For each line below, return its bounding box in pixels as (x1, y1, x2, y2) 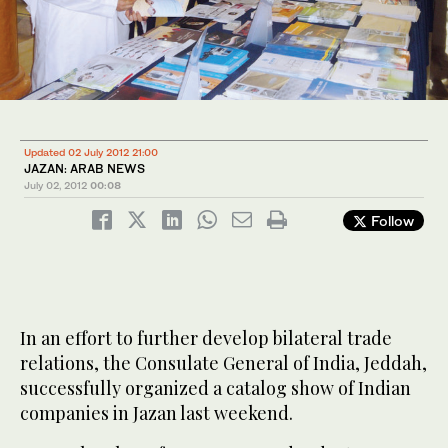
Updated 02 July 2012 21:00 (24, 146, 158, 159)
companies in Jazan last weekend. (20, 401, 293, 426)
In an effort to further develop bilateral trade (20, 326, 392, 351)
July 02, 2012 (24, 179, 87, 192)
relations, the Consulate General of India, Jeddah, (20, 351, 427, 376)
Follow (367, 212, 414, 230)
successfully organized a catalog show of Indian (20, 376, 411, 401)
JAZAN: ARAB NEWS (24, 161, 145, 177)
